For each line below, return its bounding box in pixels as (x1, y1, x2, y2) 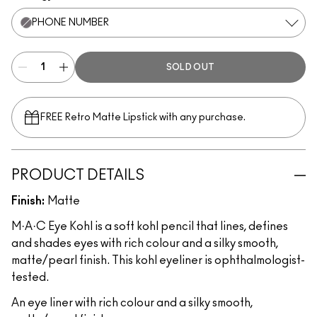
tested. (11, 272, 49, 283)
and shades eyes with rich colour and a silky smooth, (11, 238, 278, 249)
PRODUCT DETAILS (11, 168, 144, 183)
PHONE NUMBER (32, 18, 109, 28)
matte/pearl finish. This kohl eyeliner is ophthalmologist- (11, 255, 305, 266)
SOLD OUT (166, 63, 215, 71)
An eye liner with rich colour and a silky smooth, (11, 297, 253, 309)
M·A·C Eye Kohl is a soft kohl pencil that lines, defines (11, 221, 288, 232)
